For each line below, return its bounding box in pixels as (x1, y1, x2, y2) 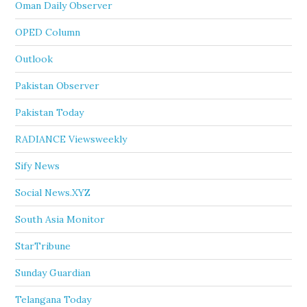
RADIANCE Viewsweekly (15, 133, 127, 145)
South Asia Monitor (15, 213, 106, 225)
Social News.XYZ (15, 186, 91, 199)
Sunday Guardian (15, 267, 91, 279)
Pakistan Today (15, 106, 84, 119)
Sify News (15, 160, 60, 172)
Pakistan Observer (15, 79, 100, 92)
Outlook (15, 53, 53, 65)
